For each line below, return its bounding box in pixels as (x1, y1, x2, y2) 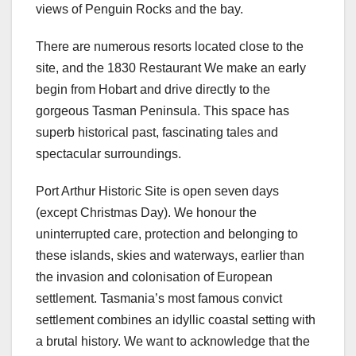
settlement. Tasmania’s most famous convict (36, 291, 282, 305)
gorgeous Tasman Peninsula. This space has (36, 103, 289, 118)
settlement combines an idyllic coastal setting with (36, 312, 315, 327)
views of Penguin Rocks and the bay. (36, 2, 243, 16)
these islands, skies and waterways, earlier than (36, 248, 304, 262)
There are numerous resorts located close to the (36, 39, 304, 53)
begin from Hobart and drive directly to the (36, 82, 270, 96)
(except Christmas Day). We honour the (36, 205, 257, 219)
